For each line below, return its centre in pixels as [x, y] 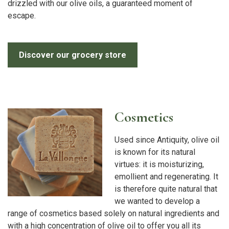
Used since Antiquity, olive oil [167, 140]
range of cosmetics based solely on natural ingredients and [113, 214]
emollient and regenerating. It [166, 177]
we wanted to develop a [157, 201]
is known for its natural [155, 152]
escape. [22, 16]
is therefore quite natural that [166, 189]
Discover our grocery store [73, 55]
